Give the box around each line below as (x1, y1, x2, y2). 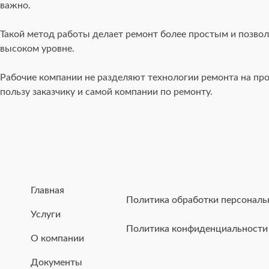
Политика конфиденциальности (125, 224, 268, 234)
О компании (30, 234, 84, 244)
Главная (30, 186, 64, 196)
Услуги (30, 210, 61, 220)
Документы (30, 258, 82, 268)
